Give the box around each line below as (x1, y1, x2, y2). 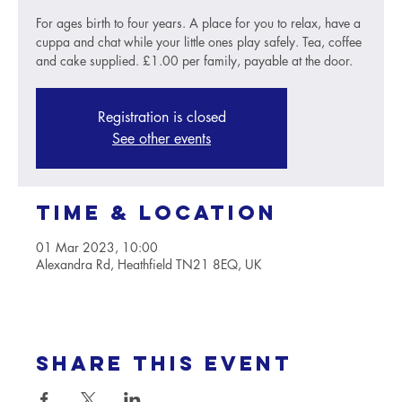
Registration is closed (97, 108, 226, 127)
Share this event (36, 351, 293, 376)
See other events (112, 129, 211, 148)
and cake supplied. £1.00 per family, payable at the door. (36, 52, 353, 69)
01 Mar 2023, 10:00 (36, 239, 158, 256)
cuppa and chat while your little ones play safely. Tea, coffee (36, 33, 362, 50)
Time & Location (36, 200, 277, 225)
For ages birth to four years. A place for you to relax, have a (36, 14, 361, 31)
